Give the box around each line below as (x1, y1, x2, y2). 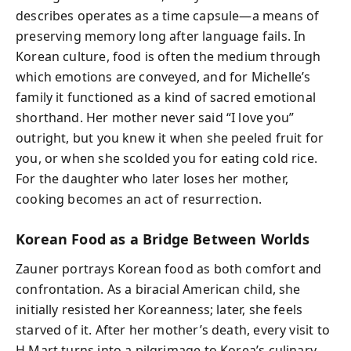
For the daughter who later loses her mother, (16, 169, 288, 187)
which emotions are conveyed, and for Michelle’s (16, 67, 311, 85)
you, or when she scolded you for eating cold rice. (16, 149, 317, 167)
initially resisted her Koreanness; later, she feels (16, 301, 303, 318)
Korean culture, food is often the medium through (16, 47, 321, 65)
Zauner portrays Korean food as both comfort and (16, 260, 322, 277)
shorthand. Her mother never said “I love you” (16, 108, 295, 126)
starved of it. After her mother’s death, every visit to (16, 321, 330, 338)
